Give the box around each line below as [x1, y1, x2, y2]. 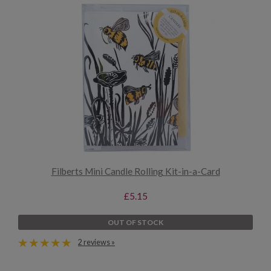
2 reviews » [78, 237, 115, 247]
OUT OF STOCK [108, 217, 163, 227]
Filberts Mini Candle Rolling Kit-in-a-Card [51, 166, 220, 177]
